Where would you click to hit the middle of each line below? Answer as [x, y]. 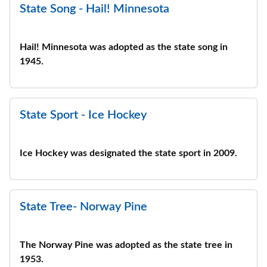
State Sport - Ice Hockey [83, 115]
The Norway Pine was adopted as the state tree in [126, 245]
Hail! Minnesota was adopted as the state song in [124, 47]
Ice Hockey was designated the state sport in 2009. [128, 153]
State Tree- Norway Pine [83, 207]
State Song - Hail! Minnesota [94, 9]
